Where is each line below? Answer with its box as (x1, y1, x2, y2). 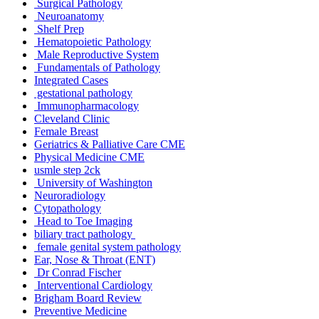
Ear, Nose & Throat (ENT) (34, 253, 155, 266)
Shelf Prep (34, 22, 84, 35)
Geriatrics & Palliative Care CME (34, 137, 185, 150)
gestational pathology (34, 86, 132, 99)
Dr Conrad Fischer (34, 266, 121, 278)
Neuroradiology (34, 189, 105, 202)
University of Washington (34, 176, 152, 189)
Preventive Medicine (34, 304, 127, 317)
